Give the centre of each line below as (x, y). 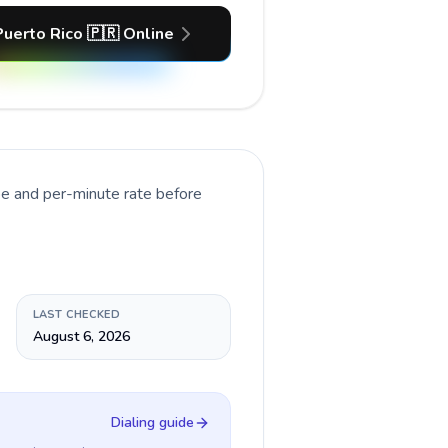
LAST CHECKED (76, 314)
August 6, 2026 (81, 336)
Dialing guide (152, 422)
